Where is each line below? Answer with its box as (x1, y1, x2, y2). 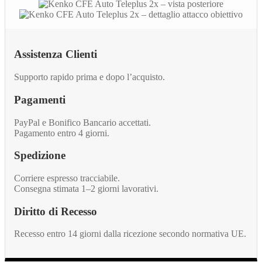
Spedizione (14, 149, 65, 162)
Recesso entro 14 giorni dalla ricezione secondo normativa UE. (14, 229, 246, 239)
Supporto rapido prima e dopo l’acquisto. (14, 72, 165, 82)
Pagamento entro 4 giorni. (14, 127, 109, 138)
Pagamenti (14, 93, 65, 106)
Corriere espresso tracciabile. (14, 173, 120, 183)
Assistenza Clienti (14, 48, 97, 61)
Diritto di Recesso (14, 205, 97, 218)
